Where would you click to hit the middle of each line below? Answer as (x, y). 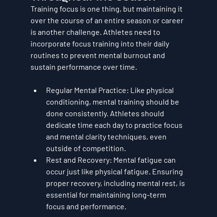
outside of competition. (86, 148)
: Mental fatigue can (143, 159)
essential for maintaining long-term (107, 194)
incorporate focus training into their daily (100, 43)
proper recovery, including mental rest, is (116, 183)
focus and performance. (86, 206)
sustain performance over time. (84, 66)
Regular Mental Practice (86, 90)
